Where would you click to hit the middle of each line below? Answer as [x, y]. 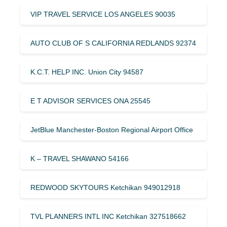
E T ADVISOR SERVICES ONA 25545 [90, 101]
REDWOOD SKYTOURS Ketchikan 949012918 [105, 187]
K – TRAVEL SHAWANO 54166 [80, 158]
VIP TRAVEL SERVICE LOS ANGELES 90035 [103, 14]
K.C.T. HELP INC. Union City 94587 [87, 72]
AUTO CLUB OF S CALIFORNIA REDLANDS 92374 [113, 43]
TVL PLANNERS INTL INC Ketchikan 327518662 [108, 216]
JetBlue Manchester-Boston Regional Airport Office [112, 129]
